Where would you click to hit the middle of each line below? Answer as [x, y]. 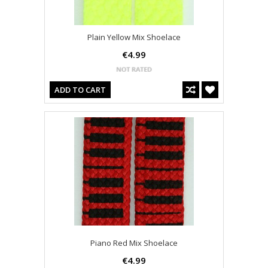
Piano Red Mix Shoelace [134, 243]
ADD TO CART [80, 90]
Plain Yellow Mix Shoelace [134, 37]
